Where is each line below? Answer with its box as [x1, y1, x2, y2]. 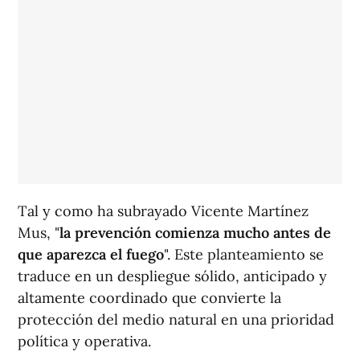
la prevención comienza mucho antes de [59, 223, 331, 243]
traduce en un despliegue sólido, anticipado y [18, 267, 327, 286]
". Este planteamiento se [164, 245, 324, 264]
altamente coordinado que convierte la [18, 288, 281, 308]
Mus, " [18, 223, 59, 243]
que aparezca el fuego [18, 245, 164, 264]
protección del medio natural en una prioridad [18, 310, 334, 329]
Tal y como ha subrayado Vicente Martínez [18, 202, 309, 221]
